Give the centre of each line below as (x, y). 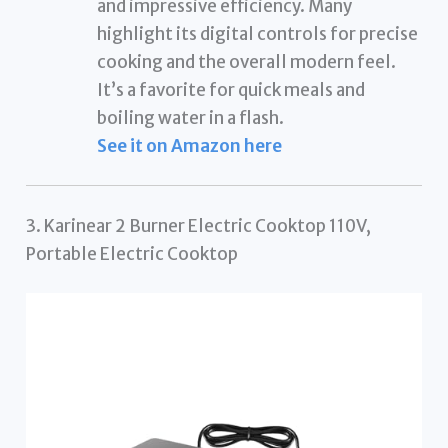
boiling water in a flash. (191, 117)
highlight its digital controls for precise (258, 33)
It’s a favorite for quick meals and (231, 89)
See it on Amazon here (190, 145)
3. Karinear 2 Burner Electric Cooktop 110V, (199, 225)
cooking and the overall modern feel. (247, 61)
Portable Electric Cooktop (132, 253)
